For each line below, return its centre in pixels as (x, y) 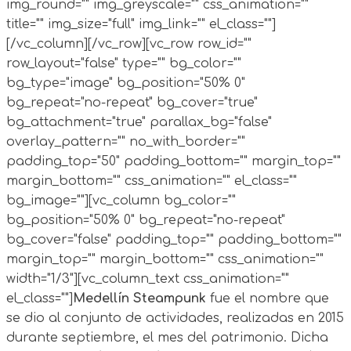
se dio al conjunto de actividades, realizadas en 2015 (175, 318)
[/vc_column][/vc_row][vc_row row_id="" (129, 43)
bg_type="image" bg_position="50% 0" (126, 83)
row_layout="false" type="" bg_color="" (124, 63)
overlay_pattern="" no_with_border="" (126, 141)
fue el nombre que (268, 298)
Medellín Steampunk (139, 298)
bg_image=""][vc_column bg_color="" (121, 200)
